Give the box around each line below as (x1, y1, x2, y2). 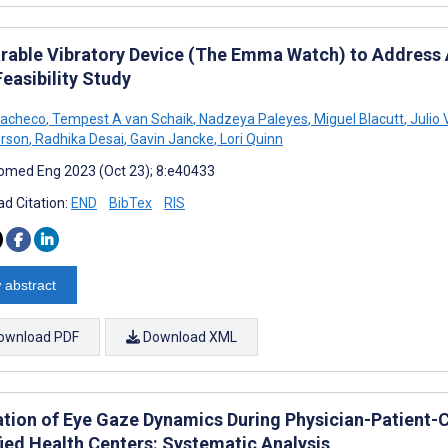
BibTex (109, 194, 152, 211)
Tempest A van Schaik (49, 110, 193, 127)
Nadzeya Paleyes (196, 110, 308, 127)
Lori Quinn (217, 130, 283, 147)
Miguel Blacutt (311, 110, 404, 127)
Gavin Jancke (127, 130, 214, 147)
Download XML (140, 328, 237, 345)
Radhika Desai (32, 130, 124, 147)
